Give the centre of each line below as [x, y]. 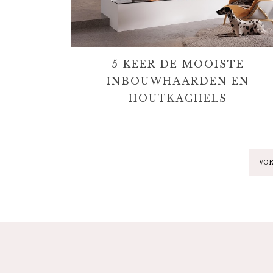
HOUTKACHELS [178, 98]
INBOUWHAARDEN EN [178, 81]
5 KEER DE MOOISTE [178, 64]
